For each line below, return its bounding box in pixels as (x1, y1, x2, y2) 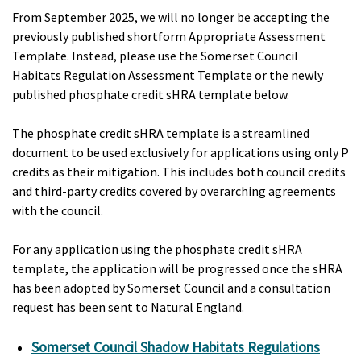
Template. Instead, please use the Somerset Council (12, 48, 298, 64)
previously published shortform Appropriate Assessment (12, 28, 326, 44)
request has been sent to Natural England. (12, 299, 244, 315)
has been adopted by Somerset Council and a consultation (12, 280, 330, 296)
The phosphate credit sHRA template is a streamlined (12, 125, 309, 141)
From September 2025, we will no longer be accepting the (12, 9, 330, 25)
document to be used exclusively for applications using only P (12, 144, 349, 160)
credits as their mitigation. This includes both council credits (12, 164, 346, 180)
